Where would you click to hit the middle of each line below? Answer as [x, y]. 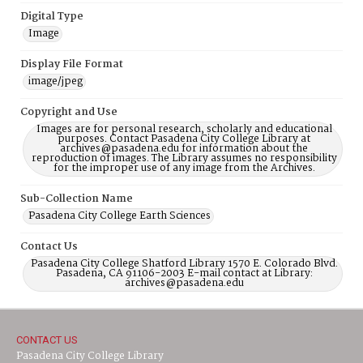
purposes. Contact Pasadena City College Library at [184, 139]
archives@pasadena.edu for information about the [184, 149]
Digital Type [52, 17]
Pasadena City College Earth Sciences [120, 216]
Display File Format [72, 64]
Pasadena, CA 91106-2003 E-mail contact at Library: [184, 273]
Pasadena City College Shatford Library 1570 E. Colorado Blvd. [184, 264]
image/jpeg [56, 81]
